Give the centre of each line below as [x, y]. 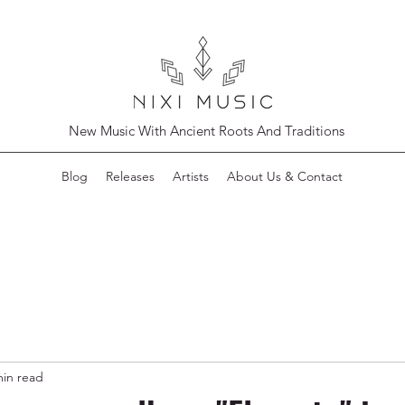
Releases [130, 176]
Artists [191, 176]
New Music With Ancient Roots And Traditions [206, 131]
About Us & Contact [285, 176]
